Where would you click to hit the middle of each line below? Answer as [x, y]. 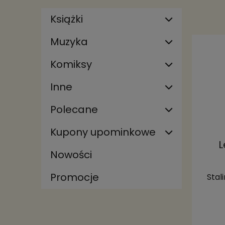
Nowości [71, 155]
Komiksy [71, 64]
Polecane [74, 109]
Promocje [75, 177]
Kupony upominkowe [103, 132]
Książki [67, 19]
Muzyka [69, 42]
